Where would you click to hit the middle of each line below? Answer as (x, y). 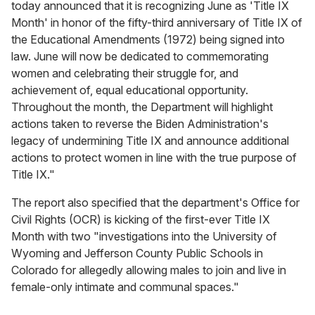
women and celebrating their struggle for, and (125, 73)
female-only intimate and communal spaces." (125, 287)
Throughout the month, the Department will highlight (142, 107)
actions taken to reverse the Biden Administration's (140, 124)
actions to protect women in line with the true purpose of (154, 158)
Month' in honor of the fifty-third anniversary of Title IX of (157, 23)
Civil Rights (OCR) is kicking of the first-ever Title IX (141, 220)
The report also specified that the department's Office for (155, 203)
